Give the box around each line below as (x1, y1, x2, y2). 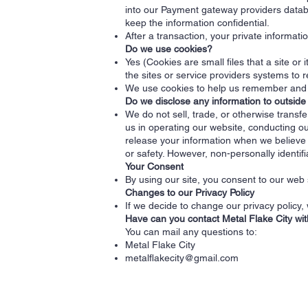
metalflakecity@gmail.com (125, 252, 239, 263)
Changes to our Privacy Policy (125, 187, 254, 198)
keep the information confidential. (125, 17, 269, 28)
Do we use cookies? (125, 43, 212, 54)
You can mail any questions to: (125, 226, 257, 237)
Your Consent (125, 161, 184, 172)
